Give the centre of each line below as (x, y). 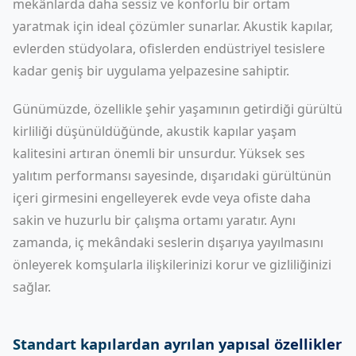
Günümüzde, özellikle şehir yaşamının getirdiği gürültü (178, 109)
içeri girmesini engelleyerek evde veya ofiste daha (162, 198)
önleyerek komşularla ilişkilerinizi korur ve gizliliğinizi (172, 265)
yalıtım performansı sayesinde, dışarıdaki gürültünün (172, 176)
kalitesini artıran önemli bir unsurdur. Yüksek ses (159, 153)
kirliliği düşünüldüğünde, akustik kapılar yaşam (155, 131)
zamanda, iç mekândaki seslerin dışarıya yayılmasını (168, 242)
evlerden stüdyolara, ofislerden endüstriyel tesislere (169, 48)
